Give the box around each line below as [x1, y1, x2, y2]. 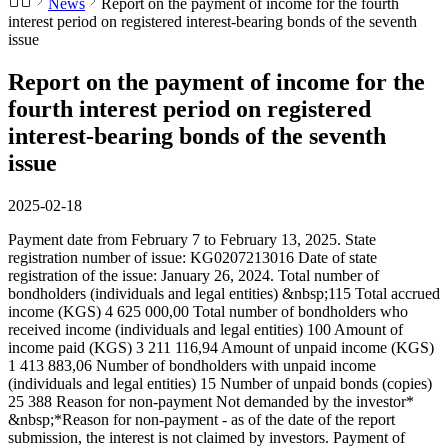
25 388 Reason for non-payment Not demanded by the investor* [8, 392, 414, 410]
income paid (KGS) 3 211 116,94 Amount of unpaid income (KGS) [8, 338, 434, 356]
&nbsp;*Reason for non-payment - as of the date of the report [8, 410, 395, 428]
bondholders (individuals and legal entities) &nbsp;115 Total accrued [8, 284, 440, 302]
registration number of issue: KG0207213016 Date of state [8, 248, 377, 266]
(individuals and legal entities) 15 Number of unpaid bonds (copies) [8, 374, 432, 392]
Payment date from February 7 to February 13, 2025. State [8, 230, 376, 248]
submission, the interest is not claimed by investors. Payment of [8, 428, 405, 446]
